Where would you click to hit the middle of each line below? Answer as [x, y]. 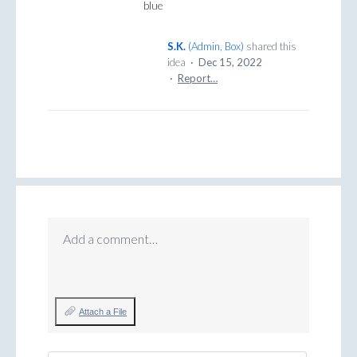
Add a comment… [110, 239]
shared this [270, 47]
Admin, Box [216, 47]
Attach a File [103, 312]
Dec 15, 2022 [230, 63]
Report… [198, 78]
